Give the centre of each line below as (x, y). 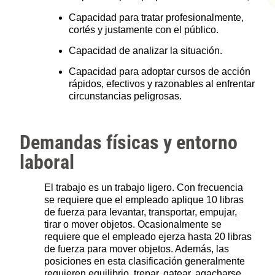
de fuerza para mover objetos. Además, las (137, 249)
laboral (47, 162)
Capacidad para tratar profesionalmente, (157, 17)
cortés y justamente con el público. (144, 29)
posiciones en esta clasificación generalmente (145, 261)
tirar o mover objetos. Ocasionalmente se (133, 225)
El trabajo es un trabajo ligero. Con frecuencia (144, 188)
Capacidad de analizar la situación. (146, 50)
